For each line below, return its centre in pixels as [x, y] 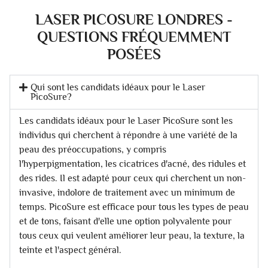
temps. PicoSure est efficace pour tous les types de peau [134, 207]
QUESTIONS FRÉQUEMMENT [134, 36]
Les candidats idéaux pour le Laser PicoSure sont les [126, 121]
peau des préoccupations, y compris [93, 149]
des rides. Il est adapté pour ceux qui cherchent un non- [133, 178]
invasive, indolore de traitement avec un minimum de [127, 192]
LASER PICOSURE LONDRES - [134, 19]
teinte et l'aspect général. [70, 250]
